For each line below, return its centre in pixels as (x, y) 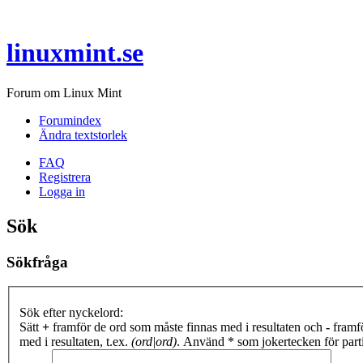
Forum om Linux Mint (64, 92)
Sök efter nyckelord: (71, 312)
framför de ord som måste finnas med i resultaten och (188, 327)
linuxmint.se (75, 53)
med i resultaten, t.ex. (75, 342)
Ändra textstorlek (83, 135)
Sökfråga (37, 262)
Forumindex (70, 120)
